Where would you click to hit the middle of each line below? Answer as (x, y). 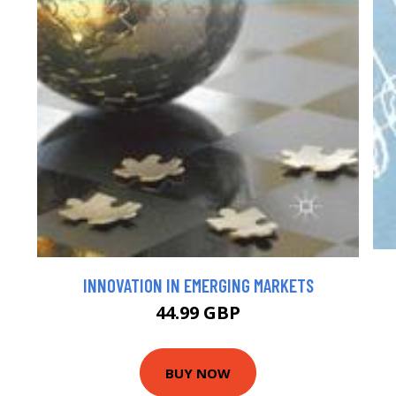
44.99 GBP (198, 313)
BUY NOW (198, 373)
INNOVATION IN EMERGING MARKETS (198, 286)
